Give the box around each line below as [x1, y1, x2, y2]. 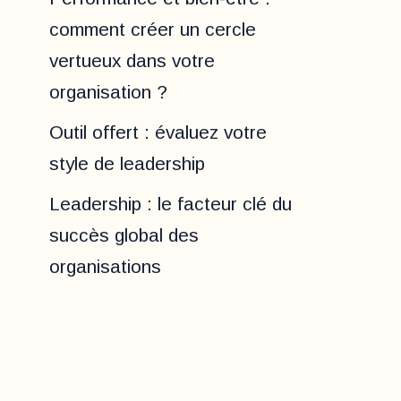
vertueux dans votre [49, 50, 215, 72]
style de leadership [49, 153, 205, 175]
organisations [49, 256, 161, 277]
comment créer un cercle [49, 19, 256, 40]
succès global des [49, 225, 199, 246]
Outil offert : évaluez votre [49, 122, 267, 143]
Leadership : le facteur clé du [49, 193, 292, 215]
